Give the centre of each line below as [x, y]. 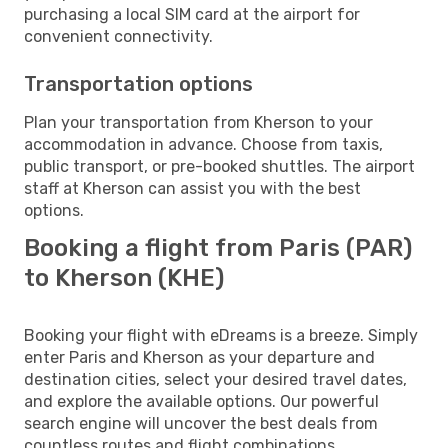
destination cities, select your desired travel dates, [215, 379]
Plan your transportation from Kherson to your [198, 122]
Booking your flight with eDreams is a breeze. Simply [221, 335]
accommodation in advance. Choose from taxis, [203, 144]
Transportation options [138, 83]
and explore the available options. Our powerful [201, 401]
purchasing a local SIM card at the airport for [192, 14]
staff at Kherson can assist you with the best [192, 188]
